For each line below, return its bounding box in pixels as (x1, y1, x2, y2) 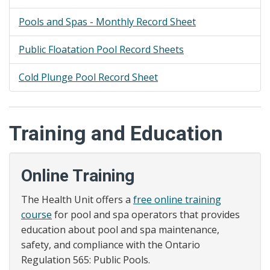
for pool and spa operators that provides (52, 208, 240, 221)
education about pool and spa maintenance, (21, 223, 219, 236)
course (21, 208, 52, 221)
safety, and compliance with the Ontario (21, 238, 200, 251)
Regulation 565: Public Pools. (21, 253, 150, 266)
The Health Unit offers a (21, 193, 133, 206)
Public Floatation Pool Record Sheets (19, 43, 184, 56)
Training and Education (9, 121, 223, 145)
